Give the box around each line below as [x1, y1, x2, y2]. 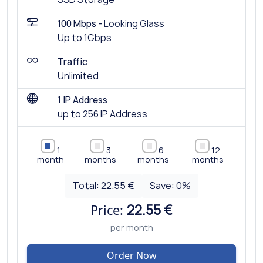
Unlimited [58, 69, 99, 82]
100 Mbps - [58, 17, 104, 30]
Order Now [106, 248, 157, 262]
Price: [90, 201, 127, 218]
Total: [72, 178, 102, 192]
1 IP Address [58, 93, 107, 106]
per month [110, 221, 153, 233]
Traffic [58, 55, 87, 68]
